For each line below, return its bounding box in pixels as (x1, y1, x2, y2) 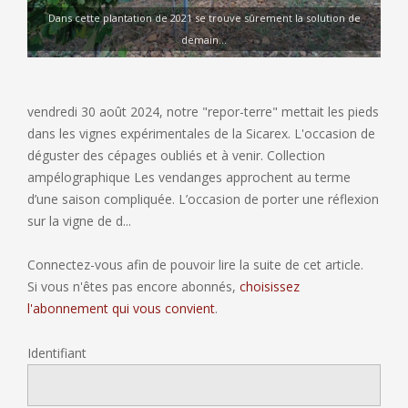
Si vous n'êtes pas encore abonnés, (27, 278, 240, 295)
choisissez (240, 278, 300, 295)
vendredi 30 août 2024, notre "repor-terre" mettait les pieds (27, 103, 379, 120)
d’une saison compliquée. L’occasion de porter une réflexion (27, 190, 379, 208)
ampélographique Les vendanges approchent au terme (27, 168, 351, 186)
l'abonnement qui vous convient (27, 300, 215, 317)
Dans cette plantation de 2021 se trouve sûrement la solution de (47, 11, 361, 25)
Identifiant (27, 344, 87, 362)
